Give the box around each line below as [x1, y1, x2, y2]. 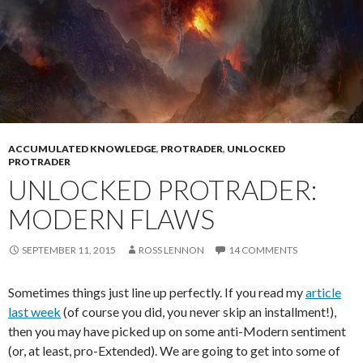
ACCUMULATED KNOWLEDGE [8, 143, 156, 156]
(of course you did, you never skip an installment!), [61, 304, 336, 320]
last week [8, 304, 61, 320]
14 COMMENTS [228, 244, 297, 257]
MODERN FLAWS [8, 203, 215, 236]
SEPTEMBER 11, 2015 [22, 244, 116, 257]
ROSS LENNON [139, 244, 204, 257]
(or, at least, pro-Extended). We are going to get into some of [8, 343, 340, 359]
